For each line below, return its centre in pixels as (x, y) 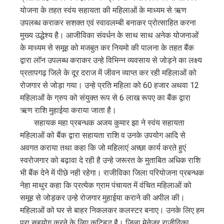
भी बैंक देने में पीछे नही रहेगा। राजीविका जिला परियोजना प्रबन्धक (112, 173)
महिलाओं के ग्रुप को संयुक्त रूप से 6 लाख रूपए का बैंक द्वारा (105, 98)
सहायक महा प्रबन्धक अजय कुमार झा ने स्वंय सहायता (102, 123)
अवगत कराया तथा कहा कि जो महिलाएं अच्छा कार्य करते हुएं (103, 148)
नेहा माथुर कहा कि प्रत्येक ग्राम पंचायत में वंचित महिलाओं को (106, 185)
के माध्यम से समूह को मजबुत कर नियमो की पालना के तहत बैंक (107, 48)
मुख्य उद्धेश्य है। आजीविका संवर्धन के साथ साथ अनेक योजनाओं (109, 35)
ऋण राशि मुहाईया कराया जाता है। (68, 110)
